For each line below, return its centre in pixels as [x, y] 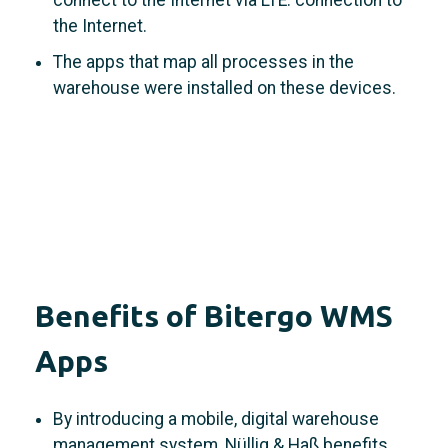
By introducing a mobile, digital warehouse [215, 418]
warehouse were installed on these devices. [224, 87]
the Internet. [99, 25]
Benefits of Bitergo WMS [214, 315]
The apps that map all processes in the [203, 61]
